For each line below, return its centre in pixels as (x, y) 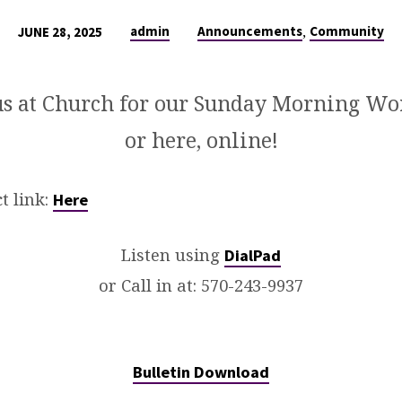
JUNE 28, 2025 (61, 31)
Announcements (249, 31)
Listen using (173, 254)
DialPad (253, 255)
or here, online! (201, 140)
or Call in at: (148, 284)
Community (346, 31)
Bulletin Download (201, 371)
